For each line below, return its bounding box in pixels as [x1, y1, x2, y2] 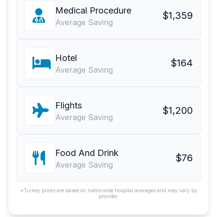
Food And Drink [55, 148, 119, 158]
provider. [98, 193, 119, 200]
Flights [55, 100, 82, 111]
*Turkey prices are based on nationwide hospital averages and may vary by [20, 187, 197, 194]
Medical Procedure [55, 5, 131, 16]
